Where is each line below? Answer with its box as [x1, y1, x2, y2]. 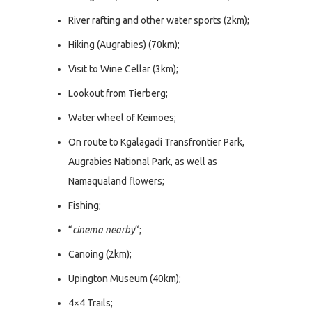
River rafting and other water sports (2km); [68, 15, 249, 26]
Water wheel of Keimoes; [68, 112, 176, 124]
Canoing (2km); [68, 249, 132, 260]
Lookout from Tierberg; [68, 88, 168, 100]
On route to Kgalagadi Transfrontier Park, [68, 136, 244, 148]
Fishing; [68, 200, 101, 212]
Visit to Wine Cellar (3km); [68, 63, 178, 75]
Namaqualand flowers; [68, 175, 164, 187]
